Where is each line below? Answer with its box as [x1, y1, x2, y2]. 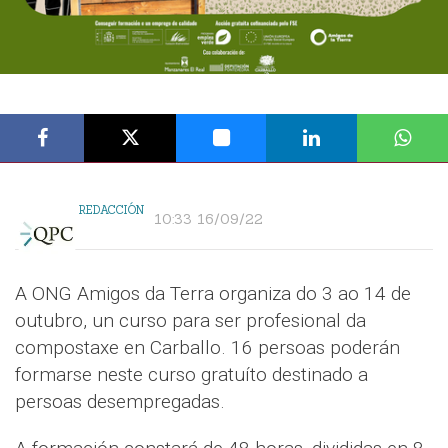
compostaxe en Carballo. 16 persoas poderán [15, 336, 400, 360]
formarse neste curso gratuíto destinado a [15, 363, 368, 387]
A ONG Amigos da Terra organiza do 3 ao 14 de [15, 282, 411, 306]
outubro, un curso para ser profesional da [15, 309, 366, 333]
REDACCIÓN [79, 203, 144, 218]
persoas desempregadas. [15, 390, 225, 414]
